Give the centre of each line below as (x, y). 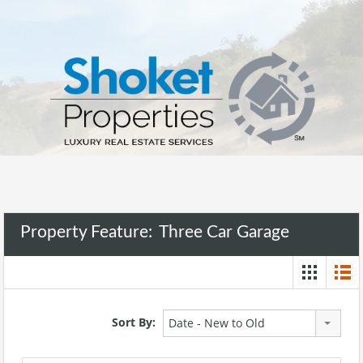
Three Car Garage (224, 232)
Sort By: (134, 322)
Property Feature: (88, 232)
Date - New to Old (217, 322)
